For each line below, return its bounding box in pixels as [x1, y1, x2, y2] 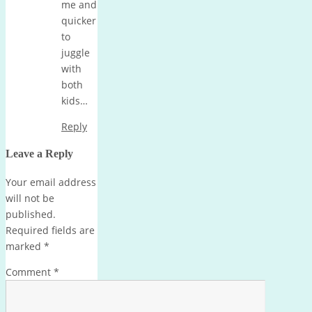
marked [6, 239, 44, 253]
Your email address [6, 175, 96, 189]
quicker [61, 14, 96, 27]
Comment [6, 265, 54, 279]
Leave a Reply [6, 147, 73, 161]
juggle [61, 46, 90, 59]
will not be [6, 191, 54, 205]
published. [6, 207, 56, 221]
